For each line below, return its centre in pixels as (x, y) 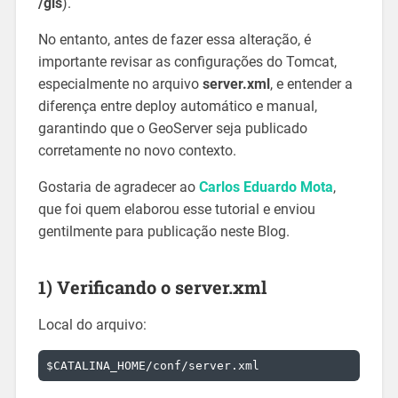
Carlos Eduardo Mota (266, 187)
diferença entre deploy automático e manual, (177, 107)
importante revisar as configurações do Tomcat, (187, 62)
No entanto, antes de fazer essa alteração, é (174, 40)
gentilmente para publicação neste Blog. (163, 232)
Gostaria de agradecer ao (118, 187)
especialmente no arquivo (120, 84)
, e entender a (311, 84)
